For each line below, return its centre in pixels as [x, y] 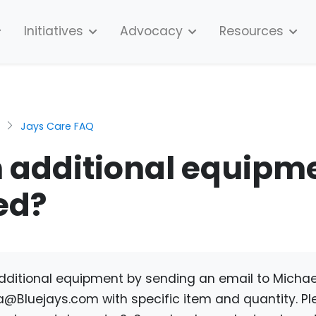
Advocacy [151, 31]
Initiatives [54, 31]
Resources [251, 31]
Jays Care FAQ [57, 126]
